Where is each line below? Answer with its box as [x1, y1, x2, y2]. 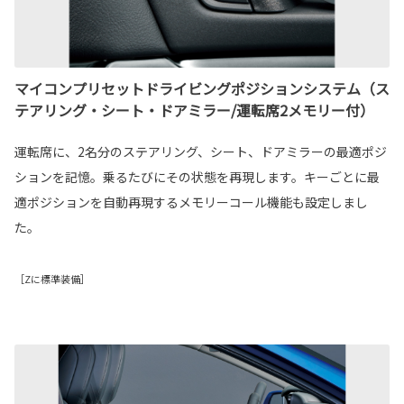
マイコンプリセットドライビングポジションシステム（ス [14, 78, 390, 100]
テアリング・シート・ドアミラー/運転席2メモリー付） [14, 99, 374, 122]
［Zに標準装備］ [14, 271, 90, 287]
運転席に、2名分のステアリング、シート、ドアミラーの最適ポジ [14, 142, 387, 161]
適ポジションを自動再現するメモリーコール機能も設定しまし [14, 193, 368, 212]
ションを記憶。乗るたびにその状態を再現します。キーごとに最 [14, 168, 380, 187]
